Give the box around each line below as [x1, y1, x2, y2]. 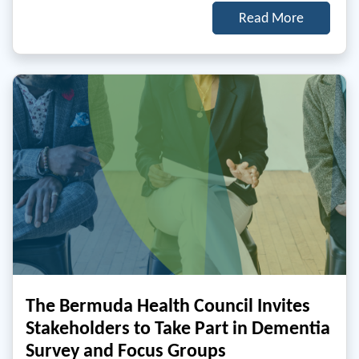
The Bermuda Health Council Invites [26, 293, 310, 317]
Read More [239, 9, 304, 27]
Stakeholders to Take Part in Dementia [26, 316, 330, 340]
